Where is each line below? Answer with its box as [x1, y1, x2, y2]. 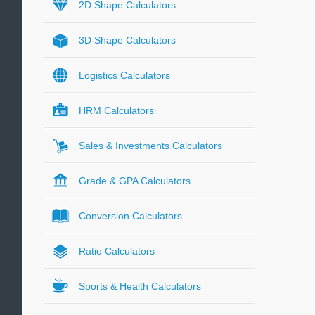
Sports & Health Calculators [79, 281, 201, 292]
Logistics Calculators [79, 70, 170, 81]
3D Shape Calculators [79, 34, 176, 46]
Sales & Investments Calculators [79, 140, 222, 151]
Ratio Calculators [79, 245, 155, 257]
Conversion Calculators [79, 210, 182, 221]
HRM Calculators [79, 105, 154, 116]
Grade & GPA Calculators [79, 175, 191, 186]
